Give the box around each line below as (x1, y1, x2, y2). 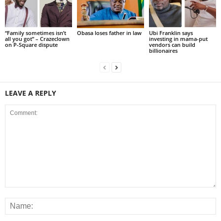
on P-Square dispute (5, 40, 58, 48)
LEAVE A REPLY (5, 88, 56, 98)
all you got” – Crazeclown (5, 35, 70, 42)
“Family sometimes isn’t (5, 29, 66, 37)
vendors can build (148, 40, 195, 48)
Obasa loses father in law (76, 29, 142, 37)
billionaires (148, 46, 178, 54)
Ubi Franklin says (148, 29, 193, 37)
